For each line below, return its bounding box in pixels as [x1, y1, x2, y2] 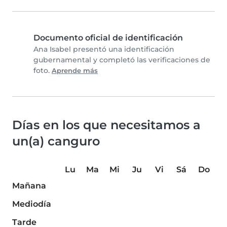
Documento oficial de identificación [33, 33, 183, 43]
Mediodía [12, 199, 51, 209]
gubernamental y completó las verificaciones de [33, 55, 210, 65]
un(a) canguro [12, 134, 100, 149]
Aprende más [52, 67, 98, 75]
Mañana [12, 181, 46, 191]
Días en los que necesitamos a [12, 118, 201, 133]
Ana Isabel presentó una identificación [33, 45, 174, 54]
